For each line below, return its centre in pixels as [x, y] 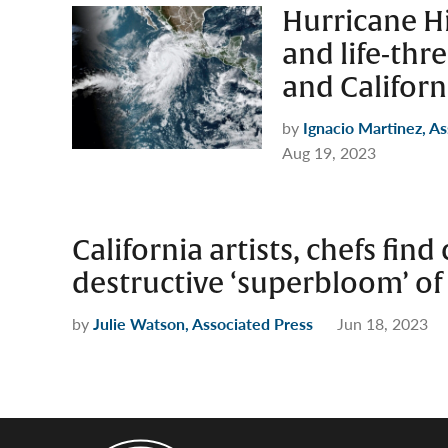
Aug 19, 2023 [329, 152]
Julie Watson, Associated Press [203, 323]
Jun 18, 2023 [382, 323]
